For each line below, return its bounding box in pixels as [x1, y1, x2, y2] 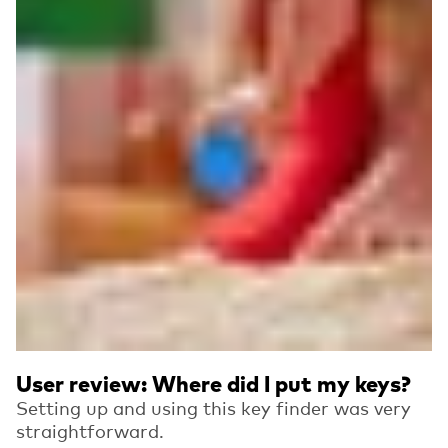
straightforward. [16, 418, 164, 443]
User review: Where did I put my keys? [16, 370, 411, 398]
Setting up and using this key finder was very [16, 395, 411, 420]
